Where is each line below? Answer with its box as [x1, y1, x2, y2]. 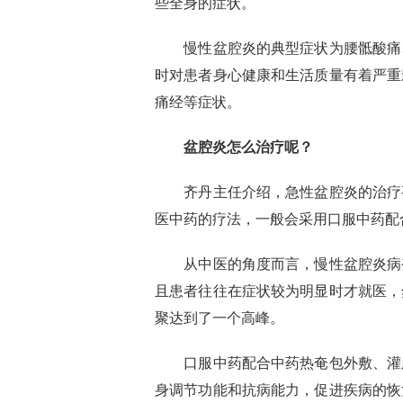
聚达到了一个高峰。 [155, 310, 284, 326]
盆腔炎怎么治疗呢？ [184, 139, 320, 155]
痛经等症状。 [155, 94, 241, 110]
